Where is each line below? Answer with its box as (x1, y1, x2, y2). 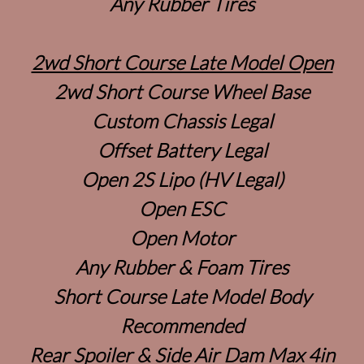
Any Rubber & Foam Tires (76, 254, 288, 279)
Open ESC (139, 196, 225, 220)
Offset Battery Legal (97, 137, 267, 162)
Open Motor (129, 225, 235, 249)
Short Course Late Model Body (53, 284, 311, 308)
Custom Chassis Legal (91, 108, 273, 132)
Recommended (120, 313, 244, 337)
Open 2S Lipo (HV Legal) (80, 167, 284, 191)
